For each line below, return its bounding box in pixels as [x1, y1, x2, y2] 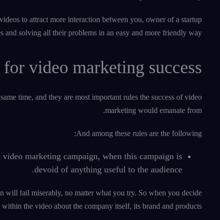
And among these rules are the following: [76, 129, 202, 138]
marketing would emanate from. [105, 106, 202, 115]
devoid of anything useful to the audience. [34, 165, 182, 175]
